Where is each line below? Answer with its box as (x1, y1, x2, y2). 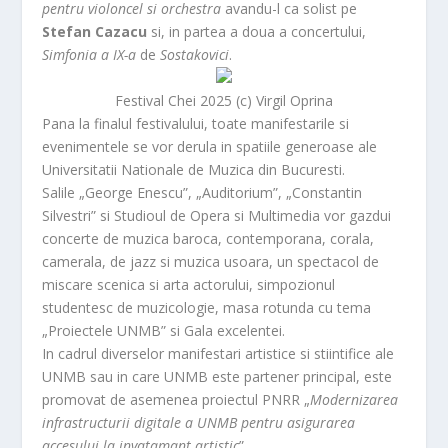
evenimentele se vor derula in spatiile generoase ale (42, 137, 378, 156)
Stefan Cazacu (42, 22, 148, 41)
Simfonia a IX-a (42, 45, 137, 64)
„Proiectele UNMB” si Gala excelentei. (42, 321, 286, 340)
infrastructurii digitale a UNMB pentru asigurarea (42, 413, 356, 432)
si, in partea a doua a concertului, (147, 22, 367, 41)
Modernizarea (310, 390, 399, 409)
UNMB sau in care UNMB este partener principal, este (42, 367, 393, 386)
